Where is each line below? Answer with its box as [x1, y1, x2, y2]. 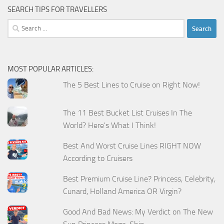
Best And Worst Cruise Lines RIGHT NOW [63, 141, 201, 151]
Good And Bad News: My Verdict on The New [63, 206, 213, 216]
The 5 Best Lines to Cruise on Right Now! [63, 80, 200, 90]
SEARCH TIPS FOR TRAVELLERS [7, 5, 107, 14]
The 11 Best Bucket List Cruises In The [63, 108, 192, 118]
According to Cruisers [63, 153, 133, 163]
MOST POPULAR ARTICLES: [7, 64, 93, 74]
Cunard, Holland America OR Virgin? [63, 186, 182, 196]
